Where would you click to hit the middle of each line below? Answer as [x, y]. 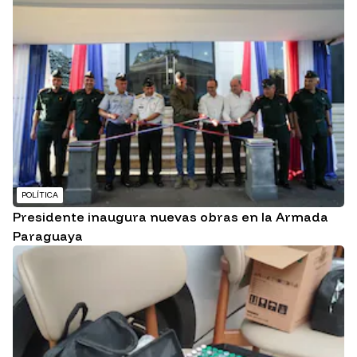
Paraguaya [48, 235]
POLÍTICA [40, 194]
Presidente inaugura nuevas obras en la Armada [171, 216]
